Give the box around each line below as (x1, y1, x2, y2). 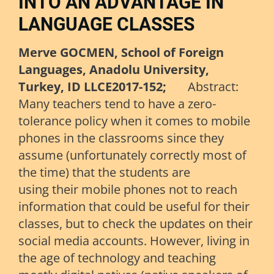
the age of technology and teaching (18, 250, 216, 267)
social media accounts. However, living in (18, 232, 250, 250)
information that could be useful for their (18, 198, 250, 215)
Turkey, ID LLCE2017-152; (18, 78, 176, 95)
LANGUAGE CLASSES (18, 13, 194, 35)
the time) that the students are (18, 164, 190, 181)
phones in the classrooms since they (18, 130, 224, 147)
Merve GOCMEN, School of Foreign (18, 44, 224, 61)
